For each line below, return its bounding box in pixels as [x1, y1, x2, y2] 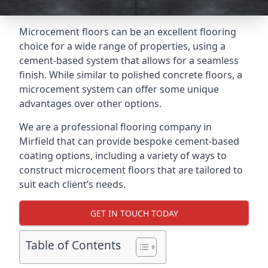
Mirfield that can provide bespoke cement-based [19, 135, 239, 148]
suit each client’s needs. [19, 178, 126, 191]
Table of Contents [26, 237, 121, 254]
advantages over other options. [19, 97, 162, 110]
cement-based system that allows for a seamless [19, 54, 239, 67]
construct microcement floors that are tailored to [19, 163, 243, 176]
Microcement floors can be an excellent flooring [19, 25, 236, 38]
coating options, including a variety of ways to [19, 149, 227, 162]
